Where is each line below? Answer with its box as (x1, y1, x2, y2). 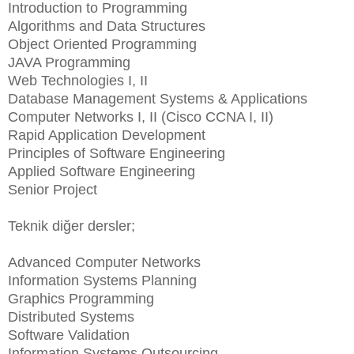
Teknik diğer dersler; (8, 217, 135, 234)
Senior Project (8, 181, 97, 198)
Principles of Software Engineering (8, 145, 225, 161)
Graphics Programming (8, 290, 154, 307)
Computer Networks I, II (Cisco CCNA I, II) (8, 108, 273, 125)
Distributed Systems (8, 308, 134, 325)
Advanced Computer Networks (8, 254, 201, 270)
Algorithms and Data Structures (8, 17, 205, 34)
